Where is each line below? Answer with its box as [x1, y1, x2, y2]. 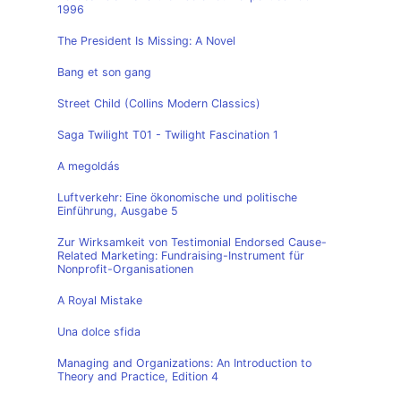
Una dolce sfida [57, 325, 141, 338]
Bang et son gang [57, 65, 151, 79]
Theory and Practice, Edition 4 [57, 370, 218, 383]
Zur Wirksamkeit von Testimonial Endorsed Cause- [57, 235, 327, 249]
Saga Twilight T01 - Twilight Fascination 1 [57, 128, 278, 141]
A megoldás [57, 159, 120, 173]
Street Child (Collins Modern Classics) [57, 97, 260, 110]
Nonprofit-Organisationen [57, 262, 193, 276]
